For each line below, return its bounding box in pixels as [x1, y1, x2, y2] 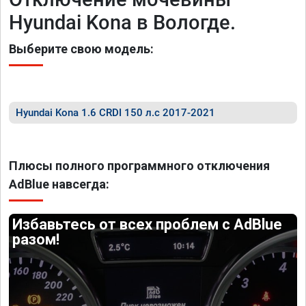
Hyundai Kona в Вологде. [9, 11, 236, 34]
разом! [12, 231, 60, 248]
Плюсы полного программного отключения [9, 158, 270, 173]
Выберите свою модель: [9, 42, 154, 56]
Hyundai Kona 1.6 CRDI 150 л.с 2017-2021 [16, 107, 215, 119]
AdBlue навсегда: [9, 177, 109, 191]
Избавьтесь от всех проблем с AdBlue [12, 216, 283, 233]
